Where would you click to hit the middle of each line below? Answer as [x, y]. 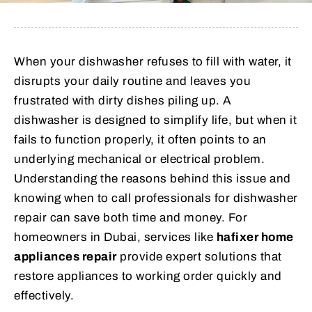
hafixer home [255, 237]
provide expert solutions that [199, 256]
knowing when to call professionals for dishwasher [156, 198]
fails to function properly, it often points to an [140, 139]
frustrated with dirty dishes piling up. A [123, 100]
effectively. [44, 295]
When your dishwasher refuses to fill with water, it [153, 61]
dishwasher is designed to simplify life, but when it [155, 120]
